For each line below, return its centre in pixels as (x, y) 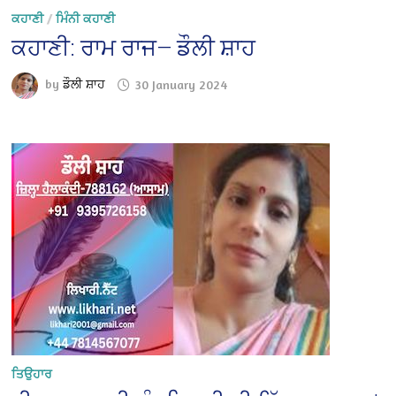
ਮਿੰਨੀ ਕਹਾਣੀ (86, 19)
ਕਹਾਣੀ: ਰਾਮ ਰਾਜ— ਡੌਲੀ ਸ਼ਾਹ (134, 48)
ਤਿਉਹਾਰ (32, 374)
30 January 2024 (182, 84)
